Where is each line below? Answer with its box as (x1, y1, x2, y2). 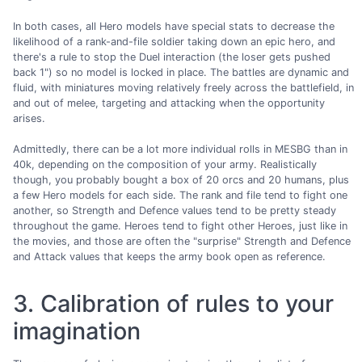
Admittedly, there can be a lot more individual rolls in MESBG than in (13, 142, 347, 155)
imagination (13, 316, 141, 345)
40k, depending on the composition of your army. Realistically (13, 158, 317, 170)
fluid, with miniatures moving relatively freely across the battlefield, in (13, 81, 354, 94)
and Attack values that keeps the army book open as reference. (13, 250, 326, 263)
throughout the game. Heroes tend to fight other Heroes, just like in (13, 219, 347, 232)
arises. (13, 112, 45, 124)
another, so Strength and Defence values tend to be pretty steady (13, 204, 336, 217)
